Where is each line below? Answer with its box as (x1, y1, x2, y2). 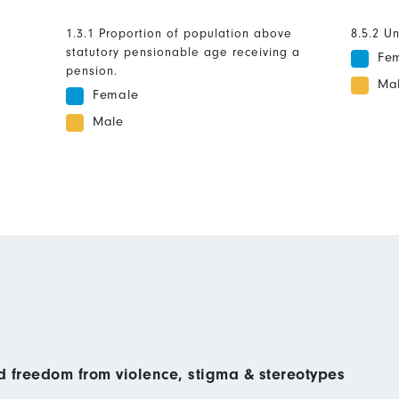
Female (92, 87, 139, 103)
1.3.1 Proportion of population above (65, 26, 292, 42)
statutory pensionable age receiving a (65, 45, 300, 61)
